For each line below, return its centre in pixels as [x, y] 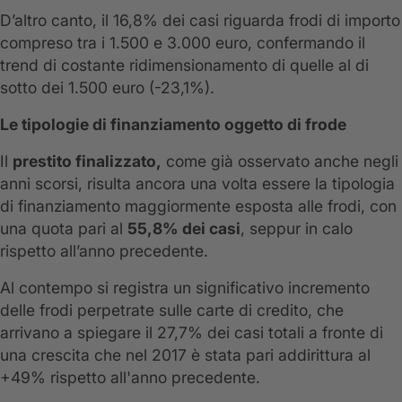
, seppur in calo [297, 229]
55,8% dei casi [184, 229]
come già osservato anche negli [280, 162]
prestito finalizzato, [87, 162]
